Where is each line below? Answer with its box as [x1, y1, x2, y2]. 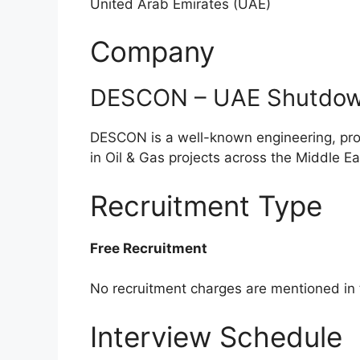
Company [90, 35, 215, 69]
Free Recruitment [90, 239, 207, 256]
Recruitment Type [90, 188, 322, 223]
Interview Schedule [90, 319, 342, 354]
